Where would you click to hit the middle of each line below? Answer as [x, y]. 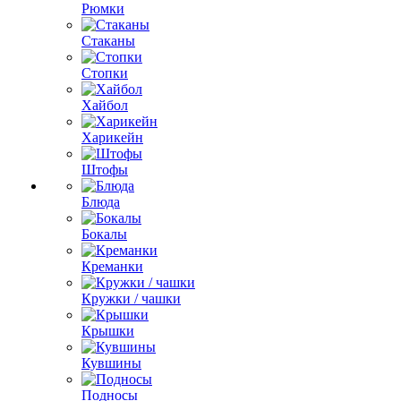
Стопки [105, 73]
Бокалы [104, 234]
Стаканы [108, 41]
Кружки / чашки [131, 299]
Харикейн [112, 137]
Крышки [108, 331]
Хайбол [105, 105]
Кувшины [111, 363]
